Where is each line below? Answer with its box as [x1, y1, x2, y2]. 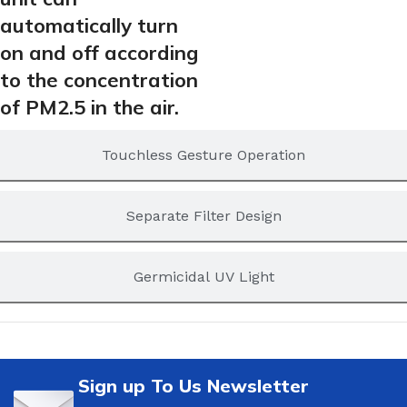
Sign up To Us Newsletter [78, 374, 309, 398]
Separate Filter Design [125, 207, 282, 225]
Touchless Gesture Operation [102, 146, 305, 164]
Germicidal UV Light [133, 268, 274, 286]
